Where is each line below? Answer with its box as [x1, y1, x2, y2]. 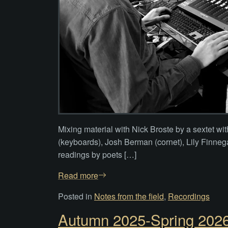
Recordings [168, 190, 210, 202]
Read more [58, 169, 98, 181]
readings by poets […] [58, 148, 136, 160]
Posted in [58, 190, 94, 202]
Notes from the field [94, 190, 164, 202]
